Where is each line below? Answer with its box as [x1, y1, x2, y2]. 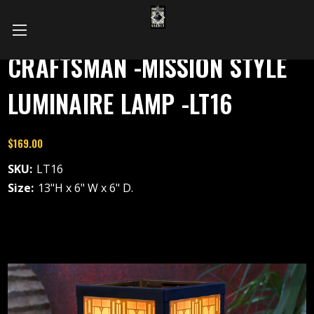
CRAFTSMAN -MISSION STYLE [8, 48, 287, 85]
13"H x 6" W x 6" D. [38, 179, 134, 196]
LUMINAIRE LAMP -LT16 [8, 85, 233, 121]
